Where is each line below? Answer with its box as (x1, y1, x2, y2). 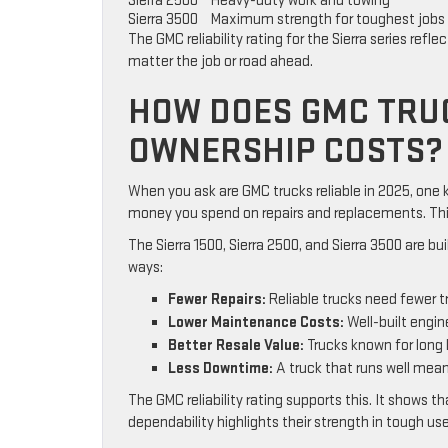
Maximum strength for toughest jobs (211, 10, 445, 30)
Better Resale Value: (168, 336, 304, 356)
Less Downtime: (168, 359, 273, 379)
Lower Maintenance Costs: (168, 313, 344, 333)
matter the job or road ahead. (128, 52, 313, 72)
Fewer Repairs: (168, 290, 266, 310)
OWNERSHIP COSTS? (128, 130, 443, 174)
